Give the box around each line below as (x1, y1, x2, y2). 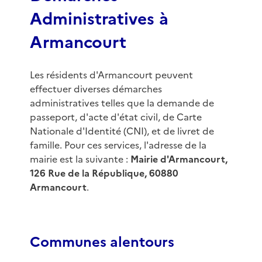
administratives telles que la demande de (29, 96, 214, 111)
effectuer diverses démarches (29, 82, 162, 96)
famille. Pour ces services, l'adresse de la (29, 138, 206, 153)
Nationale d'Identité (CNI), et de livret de (29, 124, 214, 139)
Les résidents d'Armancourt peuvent (29, 68, 193, 82)
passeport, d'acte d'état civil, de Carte (29, 110, 202, 125)
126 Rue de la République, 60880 (29, 166, 178, 181)
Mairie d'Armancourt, (130, 152, 227, 167)
